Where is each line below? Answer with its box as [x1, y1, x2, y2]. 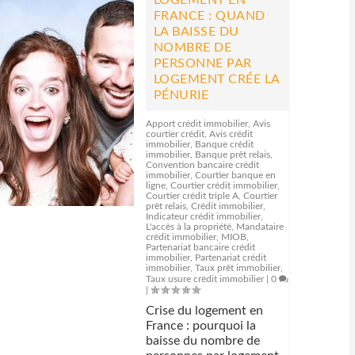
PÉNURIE [153, 89, 209, 101]
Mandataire [235, 222, 284, 231]
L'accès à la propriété [145, 222, 231, 231]
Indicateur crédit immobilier [145, 212, 261, 221]
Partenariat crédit [194, 253, 266, 262]
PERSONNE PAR [153, 57, 252, 70]
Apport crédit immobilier [145, 119, 248, 128]
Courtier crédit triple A [145, 191, 239, 200]
